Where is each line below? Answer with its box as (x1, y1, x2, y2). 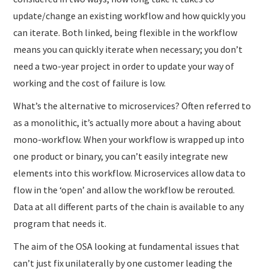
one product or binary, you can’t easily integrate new (13, 150, 228, 163)
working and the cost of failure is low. (13, 77, 166, 89)
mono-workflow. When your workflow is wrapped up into (13, 133, 245, 146)
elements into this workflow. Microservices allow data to (13, 167, 246, 180)
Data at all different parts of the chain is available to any (13, 201, 244, 213)
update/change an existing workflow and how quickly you (13, 10, 246, 22)
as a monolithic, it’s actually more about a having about (13, 116, 242, 129)
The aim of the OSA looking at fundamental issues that (13, 240, 240, 253)
